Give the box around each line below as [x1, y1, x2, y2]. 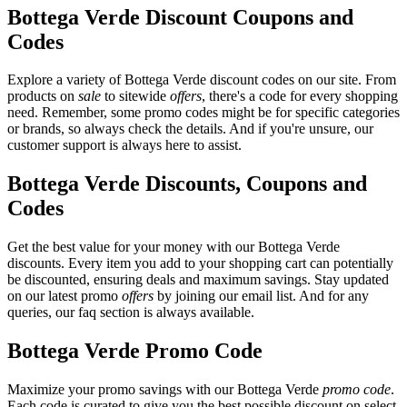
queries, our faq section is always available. [7, 304, 254, 321]
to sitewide [101, 88, 170, 104]
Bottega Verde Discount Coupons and [7, 5, 353, 29]
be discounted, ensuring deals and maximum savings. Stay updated [7, 272, 389, 288]
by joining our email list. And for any [154, 288, 369, 304]
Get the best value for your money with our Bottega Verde [7, 239, 340, 255]
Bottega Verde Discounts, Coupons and [7, 172, 367, 196]
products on [7, 88, 78, 104]
